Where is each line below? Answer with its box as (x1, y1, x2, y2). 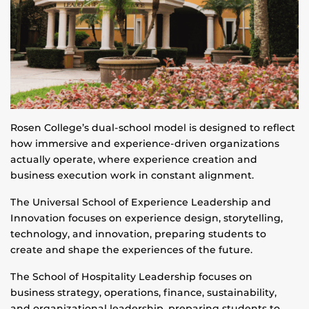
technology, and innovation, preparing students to (10, 228, 266, 241)
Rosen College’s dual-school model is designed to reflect (10, 121, 295, 134)
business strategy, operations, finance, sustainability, (10, 286, 277, 299)
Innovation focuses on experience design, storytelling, (10, 212, 283, 225)
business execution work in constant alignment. (10, 169, 254, 182)
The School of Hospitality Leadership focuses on (10, 270, 252, 283)
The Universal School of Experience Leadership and (10, 196, 271, 209)
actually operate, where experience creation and (10, 153, 257, 166)
